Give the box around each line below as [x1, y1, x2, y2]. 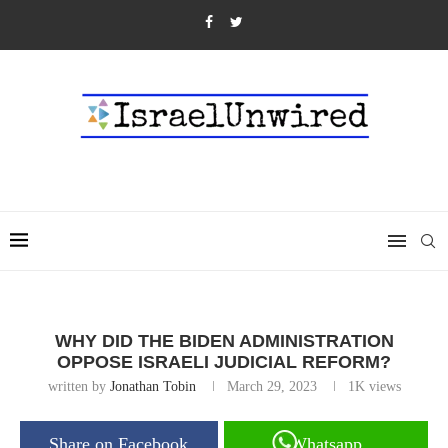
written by [47, 379, 110, 394]
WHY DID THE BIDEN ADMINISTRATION [54, 331, 394, 351]
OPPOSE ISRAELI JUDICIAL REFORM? [57, 352, 391, 372]
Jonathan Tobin [109, 379, 196, 394]
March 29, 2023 [226, 379, 317, 394]
